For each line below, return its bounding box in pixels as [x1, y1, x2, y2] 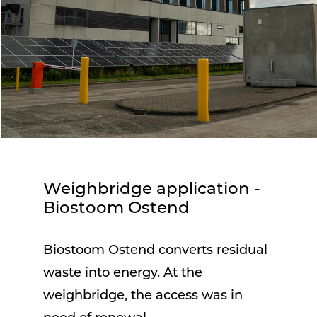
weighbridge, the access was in [43, 289, 243, 303]
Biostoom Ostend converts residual [43, 243, 268, 258]
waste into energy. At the [43, 266, 203, 280]
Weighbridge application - [43, 181, 261, 198]
